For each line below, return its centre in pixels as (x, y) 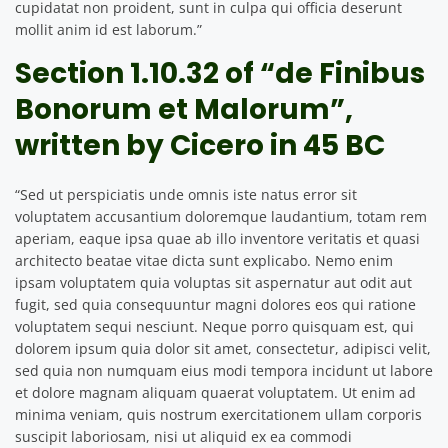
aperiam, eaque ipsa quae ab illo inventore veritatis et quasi (217, 238)
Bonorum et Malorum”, (184, 109)
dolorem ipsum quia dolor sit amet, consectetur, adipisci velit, (223, 348)
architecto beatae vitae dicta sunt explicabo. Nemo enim (204, 260)
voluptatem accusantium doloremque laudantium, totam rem (221, 216)
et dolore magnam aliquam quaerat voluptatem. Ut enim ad (215, 392)
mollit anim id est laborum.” (108, 29)
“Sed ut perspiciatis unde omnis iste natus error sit (186, 194)
